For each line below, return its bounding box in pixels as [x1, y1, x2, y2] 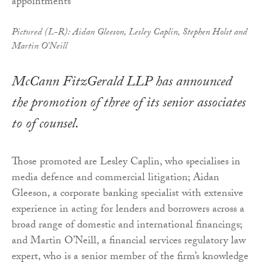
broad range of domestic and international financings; [12, 216, 242, 235]
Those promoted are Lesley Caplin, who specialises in [12, 153, 240, 172]
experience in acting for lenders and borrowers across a [12, 201, 244, 219]
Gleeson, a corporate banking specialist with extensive [12, 185, 243, 204]
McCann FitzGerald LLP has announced [12, 71, 232, 95]
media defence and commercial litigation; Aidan [12, 169, 219, 188]
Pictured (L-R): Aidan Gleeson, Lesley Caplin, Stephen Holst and [12, 25, 247, 41]
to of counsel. [12, 113, 79, 137]
